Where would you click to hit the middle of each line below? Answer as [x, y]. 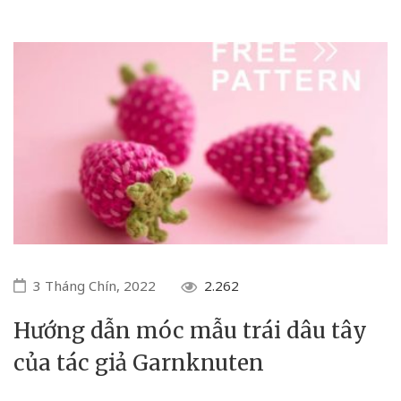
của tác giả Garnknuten [139, 363]
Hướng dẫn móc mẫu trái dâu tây [190, 330]
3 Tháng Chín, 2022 [94, 285]
